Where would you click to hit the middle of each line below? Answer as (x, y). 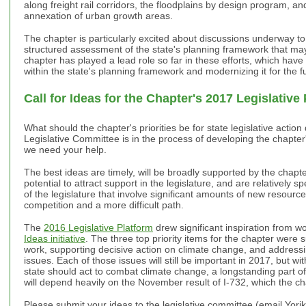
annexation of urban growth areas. (98, 15)
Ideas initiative (55, 238)
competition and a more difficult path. (104, 205)
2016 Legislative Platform (98, 227)
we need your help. (65, 149)
